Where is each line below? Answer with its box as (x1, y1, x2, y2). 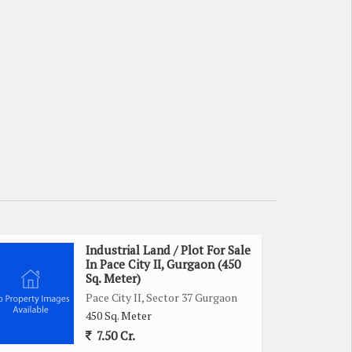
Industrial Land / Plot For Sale (86, 241, 251, 258)
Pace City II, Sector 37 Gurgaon (86, 289, 237, 305)
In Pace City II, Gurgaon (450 (86, 255, 240, 272)
